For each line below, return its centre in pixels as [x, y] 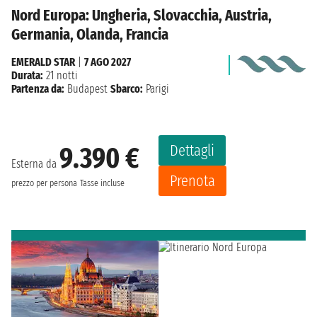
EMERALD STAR [43, 62]
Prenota [192, 180]
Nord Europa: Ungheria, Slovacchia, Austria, [142, 15]
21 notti [60, 75]
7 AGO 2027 [108, 62]
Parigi [156, 88]
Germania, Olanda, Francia [90, 34]
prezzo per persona [44, 184]
